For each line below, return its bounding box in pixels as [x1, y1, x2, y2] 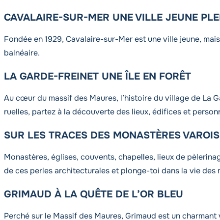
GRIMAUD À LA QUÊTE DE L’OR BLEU [4, 188, 183, 200]
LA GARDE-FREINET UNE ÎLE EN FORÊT [4, 70, 191, 82]
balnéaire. [4, 48, 40, 58]
